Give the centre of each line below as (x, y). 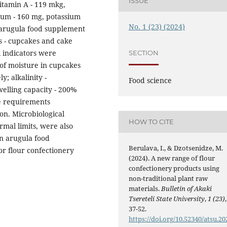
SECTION (144, 53)
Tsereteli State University (167, 198)
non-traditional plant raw (168, 178)
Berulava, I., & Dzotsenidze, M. (176, 148)
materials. (145, 188)
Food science (150, 80)
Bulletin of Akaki (187, 188)
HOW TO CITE (152, 122)
